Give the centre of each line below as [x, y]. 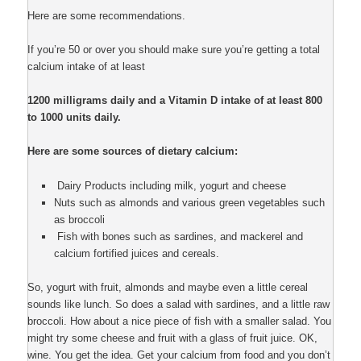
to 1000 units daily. [75, 118]
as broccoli [79, 219]
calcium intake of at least [87, 67]
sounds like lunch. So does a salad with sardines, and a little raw [179, 304]
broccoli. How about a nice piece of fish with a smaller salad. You [180, 321]
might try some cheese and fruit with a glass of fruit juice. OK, [173, 338]
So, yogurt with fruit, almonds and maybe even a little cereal [168, 287]
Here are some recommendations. [107, 16]
